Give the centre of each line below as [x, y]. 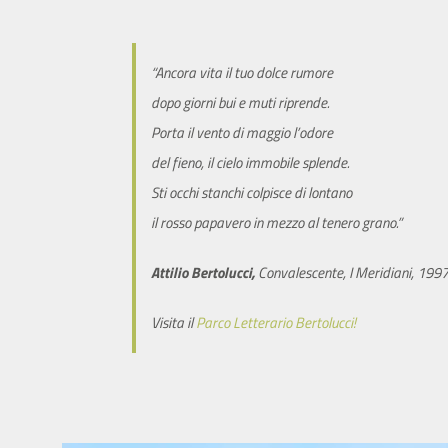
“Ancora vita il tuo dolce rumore [241, 72]
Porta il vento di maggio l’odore [241, 132]
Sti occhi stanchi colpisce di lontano [251, 192]
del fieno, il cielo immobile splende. [250, 162]
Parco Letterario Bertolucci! [275, 322]
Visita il [173, 322]
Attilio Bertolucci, [202, 272]
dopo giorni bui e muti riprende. [240, 102]
